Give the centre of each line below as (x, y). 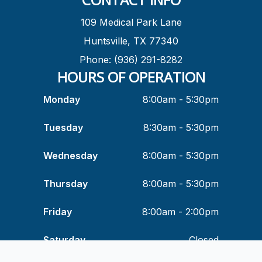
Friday (58, 211)
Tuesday (63, 127)
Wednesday (70, 155)
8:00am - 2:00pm (180, 211)
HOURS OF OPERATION (131, 77)
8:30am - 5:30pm (181, 127)
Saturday (64, 239)
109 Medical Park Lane (131, 22)
